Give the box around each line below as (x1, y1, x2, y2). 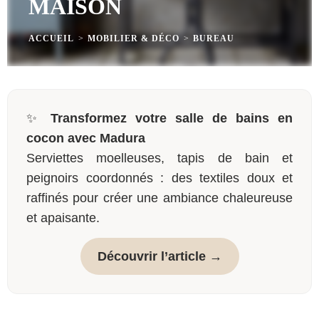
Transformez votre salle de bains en (51, 111, 293, 125)
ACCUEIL (28, 33, 74, 43)
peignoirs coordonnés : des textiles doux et (26, 171, 293, 185)
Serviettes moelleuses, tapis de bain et (26, 151, 293, 165)
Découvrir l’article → (97, 249, 222, 263)
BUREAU (193, 33, 234, 43)
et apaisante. (26, 211, 100, 225)
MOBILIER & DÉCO (88, 33, 179, 43)
